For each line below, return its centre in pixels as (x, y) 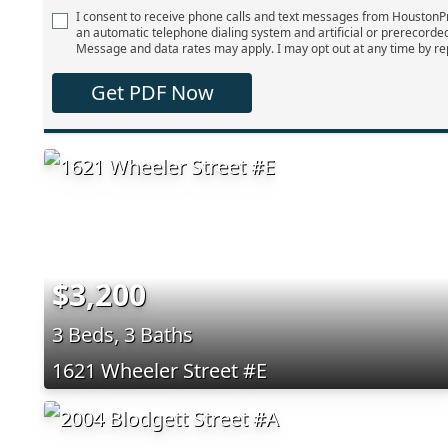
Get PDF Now (152, 92)
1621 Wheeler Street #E (159, 370)
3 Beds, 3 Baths (122, 334)
